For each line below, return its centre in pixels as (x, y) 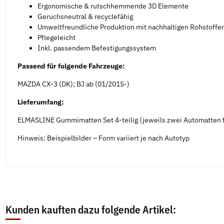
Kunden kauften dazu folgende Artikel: (91, 210)
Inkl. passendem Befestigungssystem (96, 48)
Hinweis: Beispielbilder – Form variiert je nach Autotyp (103, 138)
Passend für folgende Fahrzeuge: (71, 66)
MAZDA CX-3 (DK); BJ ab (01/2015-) (73, 84)
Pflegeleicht (56, 38)
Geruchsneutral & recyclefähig (85, 17)
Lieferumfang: (40, 102)
